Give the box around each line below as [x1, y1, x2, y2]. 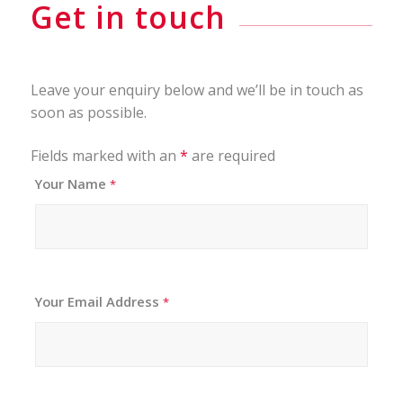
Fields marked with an [30, 145, 180, 166]
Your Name [34, 174, 110, 193]
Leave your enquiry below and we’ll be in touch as [30, 79, 363, 100]
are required [187, 145, 275, 166]
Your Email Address [34, 291, 163, 310]
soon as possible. [30, 102, 147, 122]
